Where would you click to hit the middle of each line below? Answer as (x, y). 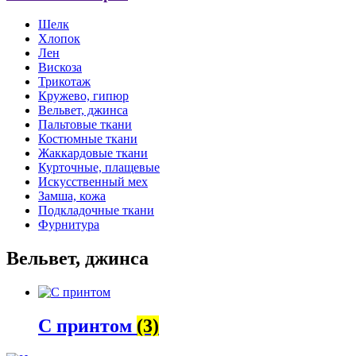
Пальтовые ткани (85, 125)
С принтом (87, 326)
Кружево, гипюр (83, 96)
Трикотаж (64, 82)
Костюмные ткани (88, 139)
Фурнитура (69, 225)
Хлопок (59, 39)
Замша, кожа (72, 196)
